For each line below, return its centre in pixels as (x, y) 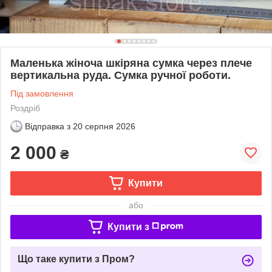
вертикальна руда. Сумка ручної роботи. (121, 75)
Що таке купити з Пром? (76, 259)
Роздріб (25, 108)
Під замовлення (42, 93)
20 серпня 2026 (104, 126)
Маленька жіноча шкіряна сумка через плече (131, 63)
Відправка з (48, 126)
